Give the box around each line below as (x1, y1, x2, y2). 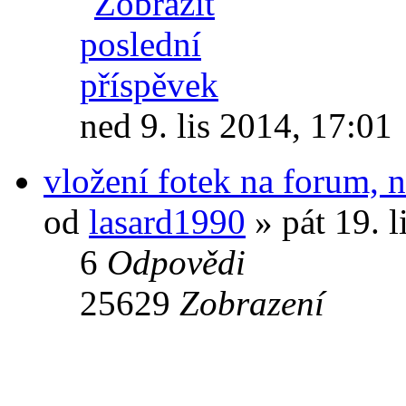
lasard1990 (89, 201, 246, 241)
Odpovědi (107, 242, 246, 282)
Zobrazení (179, 283, 324, 323)
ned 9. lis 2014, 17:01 (80, 105, 392, 145)
